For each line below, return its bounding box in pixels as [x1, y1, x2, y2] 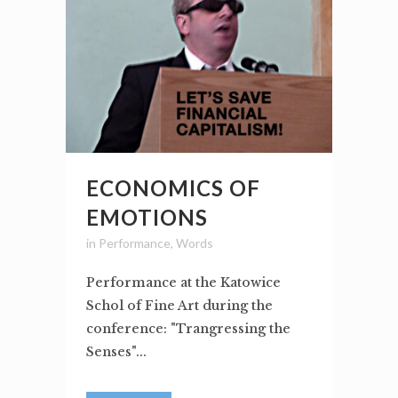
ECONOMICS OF [86, 175, 260, 202]
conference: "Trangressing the [86, 321, 291, 338]
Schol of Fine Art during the [86, 298, 273, 314]
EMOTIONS [86, 204, 208, 231]
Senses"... [86, 344, 147, 361]
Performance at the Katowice [86, 275, 281, 291]
